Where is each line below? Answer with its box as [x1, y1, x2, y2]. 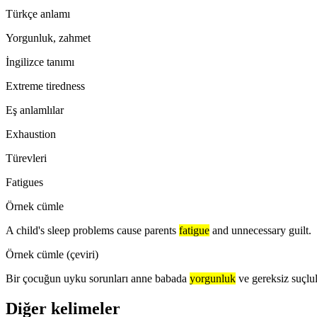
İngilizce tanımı [6, 55, 74, 68]
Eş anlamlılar [6, 103, 64, 116]
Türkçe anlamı [6, 7, 70, 20]
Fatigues [6, 175, 43, 188]
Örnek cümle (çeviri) [6, 248, 98, 260]
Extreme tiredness [6, 79, 85, 92]
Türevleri [6, 151, 47, 164]
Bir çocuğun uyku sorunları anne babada [6, 272, 187, 284]
